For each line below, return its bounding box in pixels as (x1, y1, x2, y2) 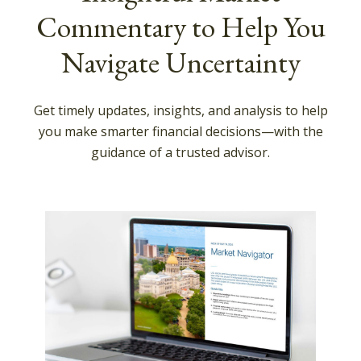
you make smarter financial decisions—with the (38, 122, 323, 140)
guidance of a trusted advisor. (91, 143, 270, 161)
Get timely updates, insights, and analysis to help (33, 101, 328, 119)
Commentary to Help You (35, 7, 326, 46)
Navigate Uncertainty (60, 43, 301, 81)
